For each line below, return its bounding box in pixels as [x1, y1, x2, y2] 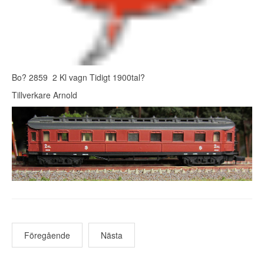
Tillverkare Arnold [12, 89, 77, 101]
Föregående [24, 229, 70, 242]
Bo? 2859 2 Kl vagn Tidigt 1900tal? [12, 71, 145, 84]
